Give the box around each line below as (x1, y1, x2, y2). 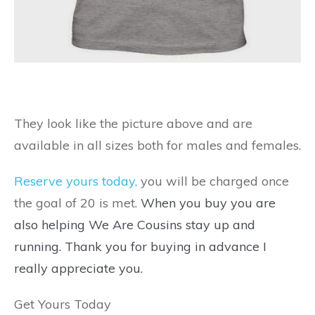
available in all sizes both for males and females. (14, 137, 301, 154)
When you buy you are (141, 195, 276, 212)
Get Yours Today (14, 296, 111, 313)
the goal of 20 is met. (14, 195, 141, 212)
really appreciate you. (14, 260, 143, 277)
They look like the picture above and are (14, 115, 252, 132)
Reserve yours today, (14, 173, 137, 190)
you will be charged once (137, 173, 289, 190)
